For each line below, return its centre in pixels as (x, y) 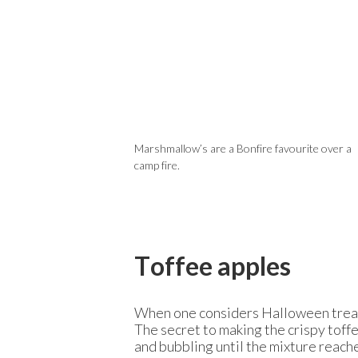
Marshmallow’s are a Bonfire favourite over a (243, 148)
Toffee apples (213, 266)
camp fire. (157, 165)
